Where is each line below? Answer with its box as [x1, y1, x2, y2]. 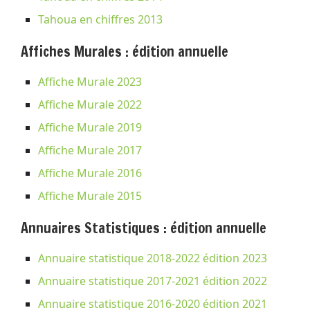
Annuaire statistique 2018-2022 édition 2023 [38, 250, 267, 266]
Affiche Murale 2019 [38, 119, 142, 135]
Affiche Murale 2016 [38, 165, 142, 181]
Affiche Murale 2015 [38, 188, 142, 203]
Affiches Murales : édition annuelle [21, 41, 228, 62]
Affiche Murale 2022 [38, 96, 142, 112]
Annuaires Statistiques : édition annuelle [21, 217, 266, 238]
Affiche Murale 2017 [38, 142, 142, 158]
